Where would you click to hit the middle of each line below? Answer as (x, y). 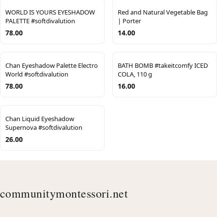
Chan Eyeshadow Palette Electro (52, 66)
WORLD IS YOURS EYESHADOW (50, 12)
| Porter (129, 21)
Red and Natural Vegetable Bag (163, 12)
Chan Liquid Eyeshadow (40, 119)
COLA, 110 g (135, 74)
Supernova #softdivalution (44, 128)
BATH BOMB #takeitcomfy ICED (163, 66)
